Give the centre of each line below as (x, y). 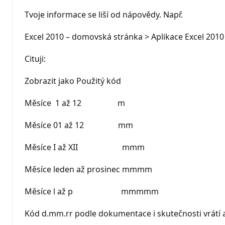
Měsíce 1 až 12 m (75, 103)
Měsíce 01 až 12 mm (79, 125)
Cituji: (35, 59)
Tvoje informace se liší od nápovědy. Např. (104, 14)
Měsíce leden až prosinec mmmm (88, 169)
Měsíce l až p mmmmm (92, 191)
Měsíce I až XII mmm (85, 147)
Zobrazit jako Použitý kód (73, 81)
